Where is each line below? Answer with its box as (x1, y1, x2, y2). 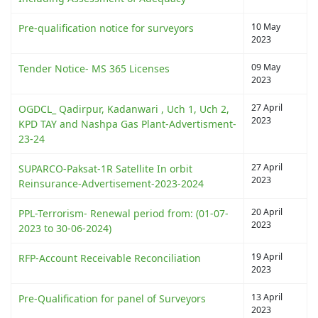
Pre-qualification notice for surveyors (18, 21, 194, 35)
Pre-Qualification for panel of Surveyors (18, 291, 206, 305)
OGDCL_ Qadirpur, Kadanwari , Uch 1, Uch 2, (18, 102, 229, 116)
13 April (251, 290, 283, 303)
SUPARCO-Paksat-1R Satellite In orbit (18, 161, 192, 175)
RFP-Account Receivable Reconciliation (18, 251, 201, 265)
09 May (251, 60, 280, 73)
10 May (251, 20, 280, 33)
